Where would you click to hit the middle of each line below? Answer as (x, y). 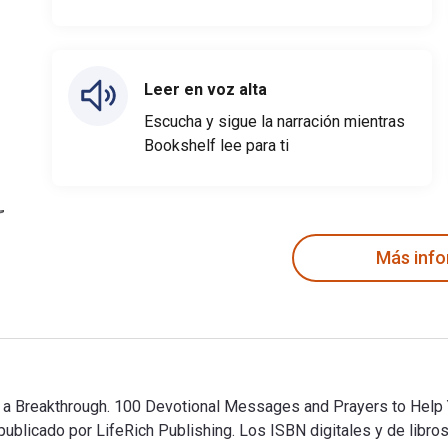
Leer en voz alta (205, 89)
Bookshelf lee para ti (216, 145)
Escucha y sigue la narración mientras (274, 121)
